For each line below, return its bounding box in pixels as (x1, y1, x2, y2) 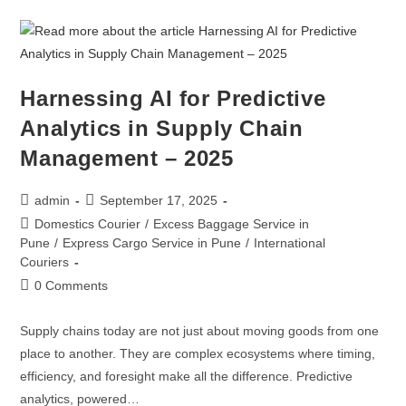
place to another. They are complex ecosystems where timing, (20, 346, 376, 361)
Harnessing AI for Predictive (20, 86, 326, 111)
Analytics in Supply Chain (20, 116, 304, 140)
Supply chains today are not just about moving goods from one (20, 324, 380, 338)
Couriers (20, 255, 70, 269)
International (254, 236, 326, 250)
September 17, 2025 (100, 193, 218, 208)
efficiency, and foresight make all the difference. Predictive (20, 369, 353, 383)
